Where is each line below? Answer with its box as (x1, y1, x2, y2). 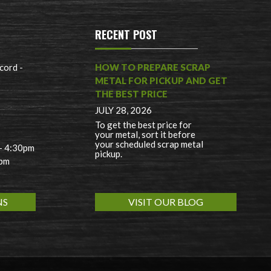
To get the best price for (95, 119, 192, 131)
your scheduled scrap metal (95, 139, 204, 150)
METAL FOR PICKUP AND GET (95, 75, 228, 87)
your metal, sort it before (95, 129, 196, 140)
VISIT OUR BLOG (128, 196, 204, 208)
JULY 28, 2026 (95, 105, 152, 116)
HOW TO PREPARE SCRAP (95, 62, 211, 73)
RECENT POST (95, 27, 158, 43)
